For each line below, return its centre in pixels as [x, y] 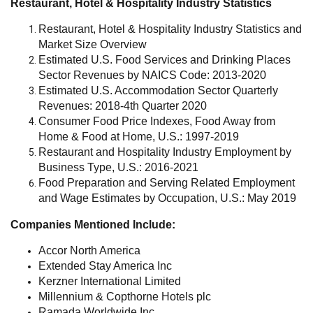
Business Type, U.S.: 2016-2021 [118, 167]
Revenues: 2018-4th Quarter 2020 [123, 105]
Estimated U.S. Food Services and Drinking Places [165, 59]
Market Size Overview [93, 44]
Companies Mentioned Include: [93, 224]
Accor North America [89, 250]
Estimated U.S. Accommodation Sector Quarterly [158, 90]
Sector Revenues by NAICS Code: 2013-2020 [152, 75]
